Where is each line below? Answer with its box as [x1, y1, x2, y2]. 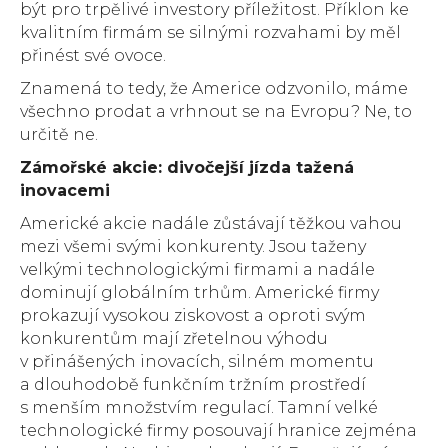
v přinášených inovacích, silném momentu [20, 352, 374, 372]
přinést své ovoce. [20, 46, 166, 66]
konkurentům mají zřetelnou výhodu [20, 329, 328, 349]
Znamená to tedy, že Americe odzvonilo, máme [20, 79, 408, 99]
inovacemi [20, 181, 110, 201]
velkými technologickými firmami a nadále [20, 260, 375, 280]
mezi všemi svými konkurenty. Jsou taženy [20, 237, 366, 257]
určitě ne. [20, 125, 98, 145]
